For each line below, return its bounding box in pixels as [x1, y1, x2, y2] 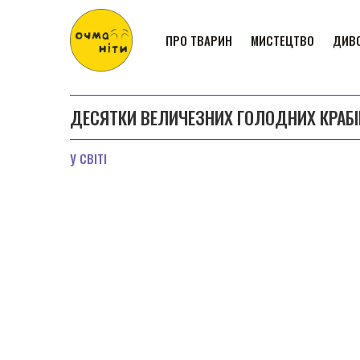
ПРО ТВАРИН [166, 31, 232, 49]
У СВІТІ [70, 149, 107, 167]
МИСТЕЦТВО [251, 31, 314, 49]
